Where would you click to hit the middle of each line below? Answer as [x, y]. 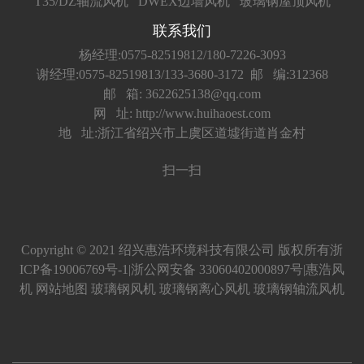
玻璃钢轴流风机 [299, 288]
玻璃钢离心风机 [205, 288]
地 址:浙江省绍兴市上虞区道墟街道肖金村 [182, 132]
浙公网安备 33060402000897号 [217, 269]
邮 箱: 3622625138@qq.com [182, 93]
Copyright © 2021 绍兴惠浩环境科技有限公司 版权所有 [175, 249]
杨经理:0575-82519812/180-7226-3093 [182, 54]
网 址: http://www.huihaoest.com [182, 113]
